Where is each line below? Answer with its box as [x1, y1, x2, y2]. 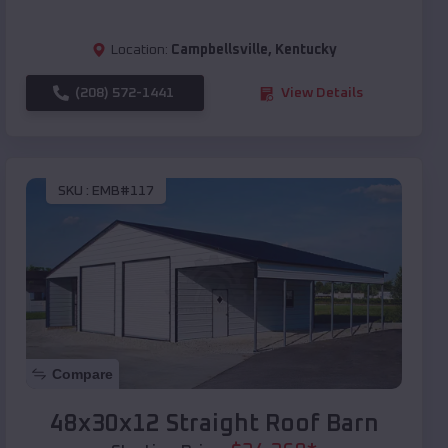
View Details [281, 86, 363, 101]
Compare [52, 366, 113, 383]
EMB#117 [92, 183, 154, 198]
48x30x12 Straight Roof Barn [49, 412, 379, 437]
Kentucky [274, 43, 337, 58]
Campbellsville [170, 43, 268, 58]
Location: [110, 43, 168, 58]
